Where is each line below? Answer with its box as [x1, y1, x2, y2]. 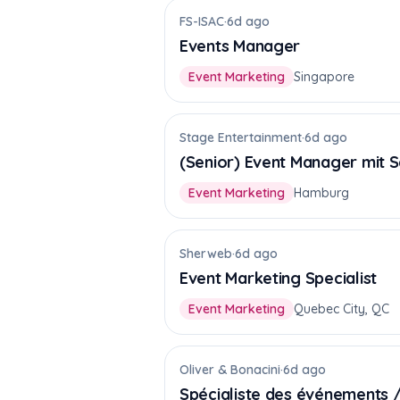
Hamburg [294, 185, 349, 201]
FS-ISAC [179, 13, 224, 29]
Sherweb [179, 246, 232, 262]
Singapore [294, 69, 354, 85]
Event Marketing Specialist [179, 268, 377, 288]
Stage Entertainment [179, 129, 302, 146]
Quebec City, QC [294, 301, 389, 317]
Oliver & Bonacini [179, 362, 280, 378]
